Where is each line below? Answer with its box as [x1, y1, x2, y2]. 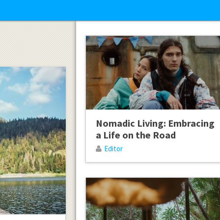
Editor [104, 144, 123, 154]
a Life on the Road [95, 129, 176, 141]
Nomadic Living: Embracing [95, 117, 215, 130]
